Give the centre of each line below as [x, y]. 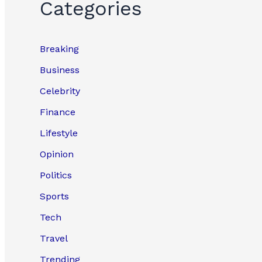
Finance [58, 112]
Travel [54, 239]
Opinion [57, 154]
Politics [56, 175]
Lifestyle [59, 133]
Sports [54, 196]
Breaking [59, 49]
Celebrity [60, 91]
